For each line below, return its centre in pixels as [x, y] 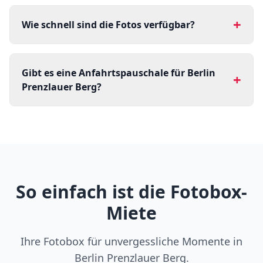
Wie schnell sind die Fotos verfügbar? [108, 25]
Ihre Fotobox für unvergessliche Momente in [131, 241]
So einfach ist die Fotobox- [131, 192]
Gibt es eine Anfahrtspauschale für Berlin [119, 73]
